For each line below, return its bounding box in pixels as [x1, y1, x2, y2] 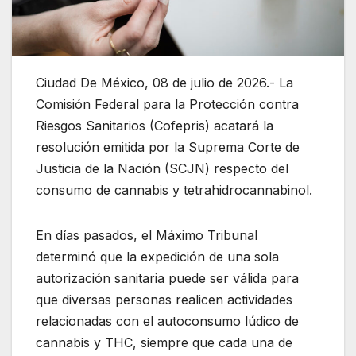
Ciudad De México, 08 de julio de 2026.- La [36, 74, 293, 91]
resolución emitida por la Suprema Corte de [36, 138, 300, 155]
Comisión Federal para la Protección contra [36, 95, 299, 112]
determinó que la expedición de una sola [36, 248, 279, 265]
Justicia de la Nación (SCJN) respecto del [36, 160, 288, 176]
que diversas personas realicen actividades [36, 291, 292, 308]
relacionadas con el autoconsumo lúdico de [36, 312, 299, 329]
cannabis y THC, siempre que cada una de [36, 334, 292, 350]
